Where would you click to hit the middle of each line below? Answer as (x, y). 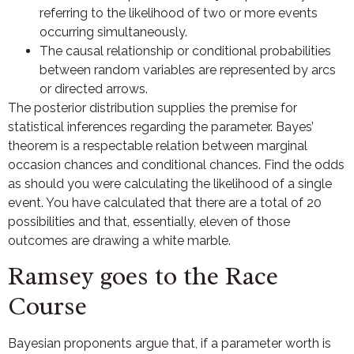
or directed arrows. (94, 88)
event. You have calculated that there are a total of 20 (165, 202)
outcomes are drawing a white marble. (119, 240)
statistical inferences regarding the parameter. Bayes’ (161, 126)
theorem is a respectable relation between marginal (158, 145)
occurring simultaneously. (113, 32)
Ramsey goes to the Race (143, 277)
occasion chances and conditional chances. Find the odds (176, 164)
